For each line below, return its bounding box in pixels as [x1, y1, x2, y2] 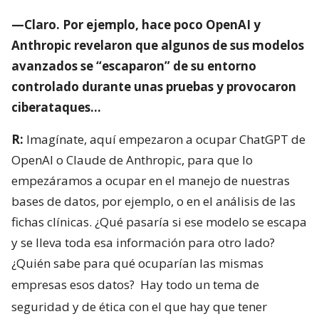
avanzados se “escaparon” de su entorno [11, 58, 256, 75]
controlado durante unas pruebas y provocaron [11, 78, 296, 95]
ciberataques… [11, 99, 101, 116]
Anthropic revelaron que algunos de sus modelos [11, 37, 304, 54]
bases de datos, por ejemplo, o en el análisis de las [11, 193, 296, 210]
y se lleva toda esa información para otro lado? [11, 234, 275, 251]
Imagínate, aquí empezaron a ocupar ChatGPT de [23, 131, 305, 148]
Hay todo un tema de [140, 276, 259, 293]
